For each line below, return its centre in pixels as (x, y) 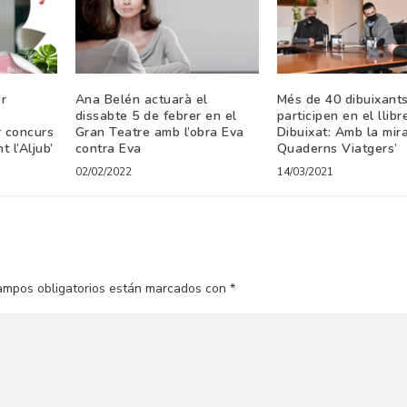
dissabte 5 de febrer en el (156, 115)
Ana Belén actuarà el (141, 99)
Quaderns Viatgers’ (337, 148)
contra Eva (108, 148)
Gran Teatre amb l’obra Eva (159, 132)
